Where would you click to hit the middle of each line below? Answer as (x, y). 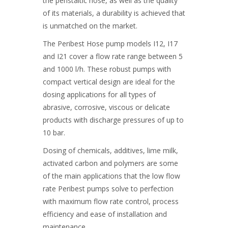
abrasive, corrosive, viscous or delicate (106, 107)
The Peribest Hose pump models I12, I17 (110, 44)
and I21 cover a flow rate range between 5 (113, 56)
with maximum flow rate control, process (111, 201)
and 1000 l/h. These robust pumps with (107, 69)
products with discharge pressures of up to (113, 120)
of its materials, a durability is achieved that (114, 13)
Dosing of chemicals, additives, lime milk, (110, 150)
